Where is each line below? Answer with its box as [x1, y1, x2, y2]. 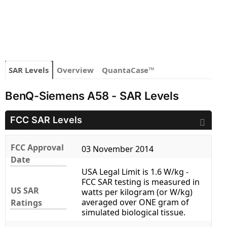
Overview [57, 65, 94, 75]
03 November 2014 [82, 143, 154, 155]
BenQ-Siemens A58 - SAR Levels [5, 89, 179, 103]
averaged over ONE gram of [82, 197, 189, 208]
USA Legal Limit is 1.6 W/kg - [82, 166, 188, 178]
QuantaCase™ [102, 65, 155, 75]
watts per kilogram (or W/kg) [82, 186, 193, 198]
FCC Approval [11, 142, 64, 154]
